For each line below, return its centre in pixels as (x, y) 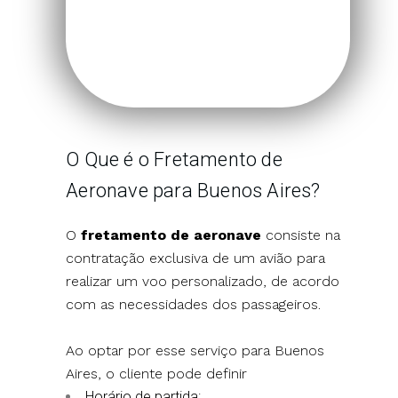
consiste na (301, 235)
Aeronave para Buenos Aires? (193, 190)
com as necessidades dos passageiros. (194, 304)
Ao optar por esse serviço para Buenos (195, 350)
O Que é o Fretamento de (174, 159)
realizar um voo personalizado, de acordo (203, 281)
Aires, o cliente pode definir (157, 373)
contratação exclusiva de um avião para (196, 258)
